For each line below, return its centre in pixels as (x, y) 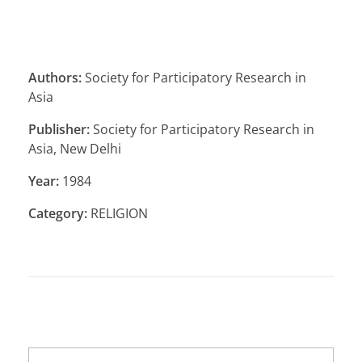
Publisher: (59, 130)
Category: (58, 214)
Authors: (55, 78)
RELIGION (118, 214)
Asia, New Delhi (75, 149)
